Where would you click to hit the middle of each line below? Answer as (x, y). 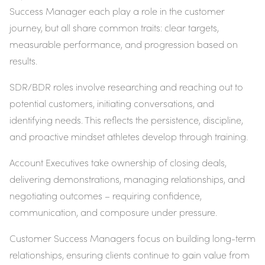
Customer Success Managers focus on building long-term (132, 238)
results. (23, 61)
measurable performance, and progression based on (124, 44)
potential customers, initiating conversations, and (112, 104)
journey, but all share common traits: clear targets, (114, 28)
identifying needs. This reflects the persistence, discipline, (126, 120)
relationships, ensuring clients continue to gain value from (130, 255)
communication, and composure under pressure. (113, 212)
